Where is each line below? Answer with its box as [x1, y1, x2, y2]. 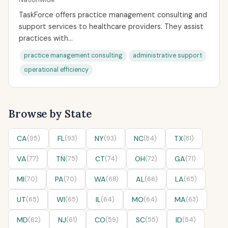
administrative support [133, 51, 202, 60]
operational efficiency [24, 66, 89, 74]
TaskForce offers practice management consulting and [19, 10, 207, 19]
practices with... [19, 34, 73, 43]
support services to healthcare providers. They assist [19, 22, 204, 31]
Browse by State [8, 107, 92, 121]
